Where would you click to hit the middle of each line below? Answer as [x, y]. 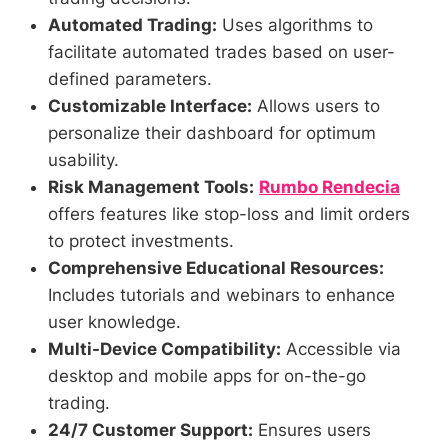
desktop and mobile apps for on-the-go [207, 376]
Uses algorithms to [295, 25]
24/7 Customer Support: [150, 430]
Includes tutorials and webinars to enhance [221, 295]
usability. [83, 160]
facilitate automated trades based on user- [221, 52]
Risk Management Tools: [151, 187]
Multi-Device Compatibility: [164, 349]
